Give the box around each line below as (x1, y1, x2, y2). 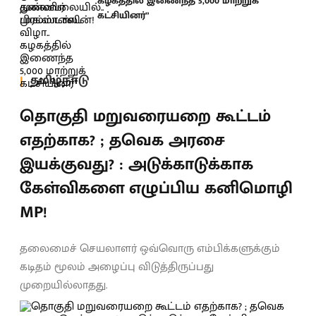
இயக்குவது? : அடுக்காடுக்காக (20, 150, 253, 178)
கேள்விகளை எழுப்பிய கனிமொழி (20, 174, 293, 202)
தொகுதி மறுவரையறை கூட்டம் (20, 102, 271, 130)
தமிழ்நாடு (30, 70, 89, 91)
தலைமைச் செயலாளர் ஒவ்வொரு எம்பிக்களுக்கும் (20, 238, 280, 258)
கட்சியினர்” (97, 6, 149, 23)
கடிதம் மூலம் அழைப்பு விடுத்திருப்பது (20, 257, 214, 276)
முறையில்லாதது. (20, 275, 107, 295)
